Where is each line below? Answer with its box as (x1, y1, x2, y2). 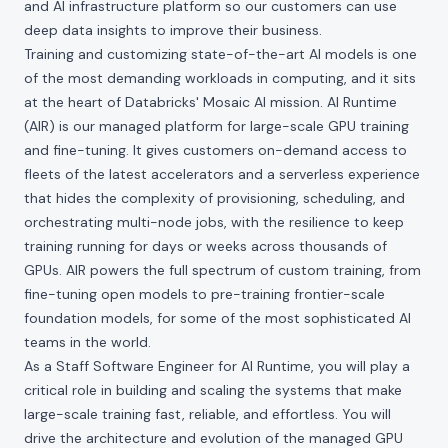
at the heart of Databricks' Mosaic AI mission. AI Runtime (24, 93, 397, 111)
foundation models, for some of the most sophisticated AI (24, 309, 411, 327)
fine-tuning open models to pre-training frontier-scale (24, 285, 385, 303)
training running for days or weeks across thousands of (24, 237, 387, 255)
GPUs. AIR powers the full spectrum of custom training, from (24, 261, 421, 279)
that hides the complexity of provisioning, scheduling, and (24, 189, 405, 207)
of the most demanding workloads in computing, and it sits (24, 69, 416, 87)
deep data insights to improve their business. (24, 21, 322, 39)
